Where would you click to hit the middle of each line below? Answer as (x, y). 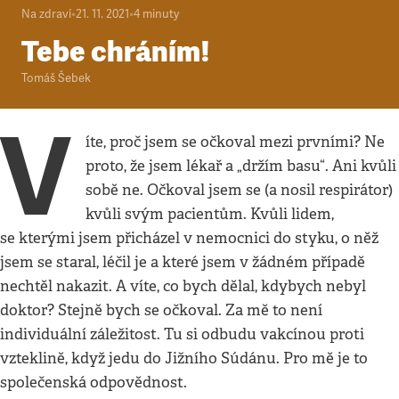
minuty (161, 14)
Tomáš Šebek (56, 78)
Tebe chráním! (116, 52)
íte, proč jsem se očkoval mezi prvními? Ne (236, 142)
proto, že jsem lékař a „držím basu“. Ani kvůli (241, 166)
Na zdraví (46, 14)
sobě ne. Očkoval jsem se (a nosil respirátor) (240, 190)
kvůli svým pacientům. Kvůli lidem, (210, 214)
